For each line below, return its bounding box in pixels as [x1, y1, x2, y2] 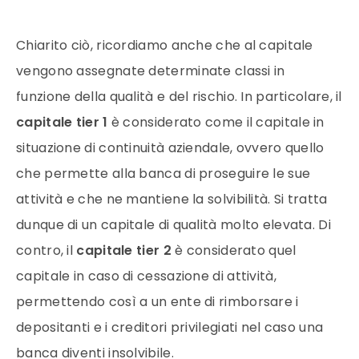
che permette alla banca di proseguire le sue [16, 163, 311, 183]
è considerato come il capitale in [107, 112, 325, 131]
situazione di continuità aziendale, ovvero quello [16, 138, 325, 157]
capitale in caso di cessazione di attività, [16, 266, 276, 285]
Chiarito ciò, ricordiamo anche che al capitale [16, 35, 313, 54]
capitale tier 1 [16, 112, 108, 131]
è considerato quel [171, 240, 296, 260]
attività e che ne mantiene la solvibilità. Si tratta [16, 189, 328, 208]
